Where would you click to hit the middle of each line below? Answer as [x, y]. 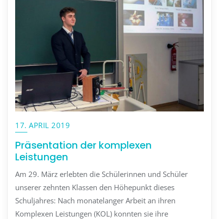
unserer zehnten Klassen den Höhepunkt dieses [95, 187]
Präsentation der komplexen [83, 145]
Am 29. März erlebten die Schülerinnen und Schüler [101, 174]
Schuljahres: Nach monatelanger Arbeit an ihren [95, 201]
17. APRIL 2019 [43, 125]
